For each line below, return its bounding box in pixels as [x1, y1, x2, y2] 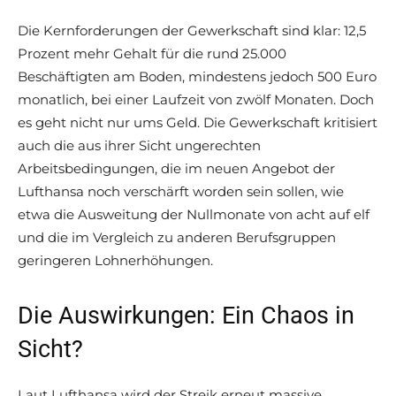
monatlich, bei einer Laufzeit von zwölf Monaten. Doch [18, 91, 374, 109]
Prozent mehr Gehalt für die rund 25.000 [18, 45, 286, 63]
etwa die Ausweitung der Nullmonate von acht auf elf [18, 206, 369, 224]
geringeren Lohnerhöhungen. [18, 252, 213, 270]
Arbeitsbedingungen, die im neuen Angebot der [18, 160, 335, 178]
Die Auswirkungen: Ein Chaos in [18, 301, 354, 331]
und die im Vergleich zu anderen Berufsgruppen [18, 229, 336, 247]
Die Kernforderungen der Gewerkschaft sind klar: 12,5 [18, 22, 366, 40]
